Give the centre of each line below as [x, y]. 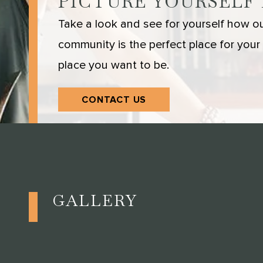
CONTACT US [114, 100]
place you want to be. [114, 65]
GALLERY [95, 200]
